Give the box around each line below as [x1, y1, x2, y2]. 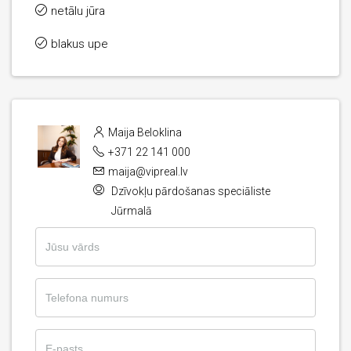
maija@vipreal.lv [106, 165, 188, 179]
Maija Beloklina [106, 126, 182, 139]
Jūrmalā [111, 204, 152, 218]
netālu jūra [51, 4, 105, 19]
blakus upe [51, 37, 108, 52]
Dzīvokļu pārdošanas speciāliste [111, 185, 270, 198]
